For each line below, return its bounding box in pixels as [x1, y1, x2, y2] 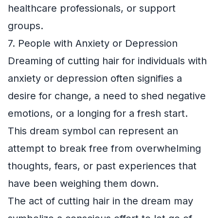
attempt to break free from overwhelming [8, 143, 201, 155]
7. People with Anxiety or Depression [8, 37, 178, 50]
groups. [8, 20, 43, 32]
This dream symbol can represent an [8, 125, 178, 137]
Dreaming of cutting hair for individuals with [8, 55, 207, 67]
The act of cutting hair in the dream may [8, 195, 193, 207]
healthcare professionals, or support [8, 2, 176, 15]
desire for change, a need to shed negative [8, 90, 206, 102]
